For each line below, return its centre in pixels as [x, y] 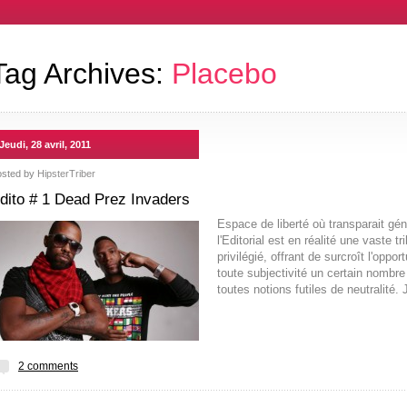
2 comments [48, 366]
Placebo [224, 74]
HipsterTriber [66, 174]
